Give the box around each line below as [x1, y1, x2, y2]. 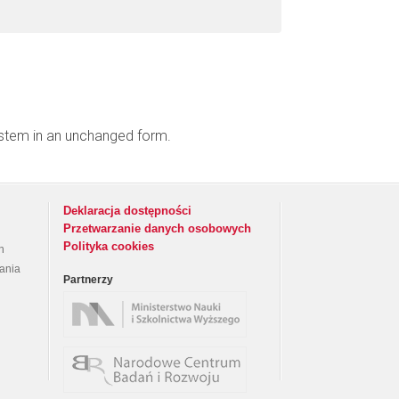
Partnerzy [63, 274, 113, 285]
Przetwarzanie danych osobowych [63, 222, 251, 235]
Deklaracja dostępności [63, 204, 191, 217]
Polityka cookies [63, 240, 154, 253]
